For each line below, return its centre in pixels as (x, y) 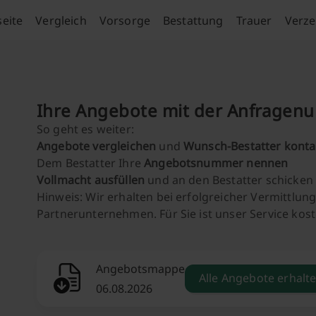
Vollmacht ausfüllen (91, 180)
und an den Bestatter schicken (229, 180)
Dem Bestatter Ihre (91, 163)
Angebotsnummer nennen (216, 163)
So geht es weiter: (85, 129)
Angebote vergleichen (97, 146)
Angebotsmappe (140, 269)
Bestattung (193, 20)
